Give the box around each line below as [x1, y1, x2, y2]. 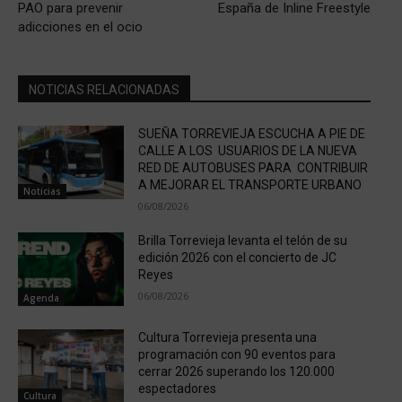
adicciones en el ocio [18, 18, 143, 35]
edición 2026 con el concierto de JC [137, 249, 336, 265]
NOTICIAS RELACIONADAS [29, 82, 179, 97]
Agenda [23, 292, 59, 305]
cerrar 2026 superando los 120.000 [137, 364, 335, 380]
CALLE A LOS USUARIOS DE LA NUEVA [137, 143, 357, 158]
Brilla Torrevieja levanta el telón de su [137, 232, 347, 248]
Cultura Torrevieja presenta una [137, 330, 317, 345]
